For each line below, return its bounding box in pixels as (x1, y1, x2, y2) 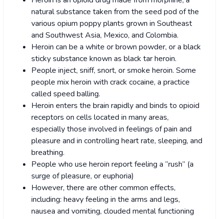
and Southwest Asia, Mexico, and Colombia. (31, 30, 178, 41)
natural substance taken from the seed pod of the (31, 6, 199, 18)
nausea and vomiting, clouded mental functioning (31, 206, 194, 217)
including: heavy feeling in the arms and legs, (31, 194, 180, 205)
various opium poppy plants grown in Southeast (31, 18, 192, 29)
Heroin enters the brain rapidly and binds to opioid (31, 100, 199, 111)
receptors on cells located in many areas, (31, 112, 169, 123)
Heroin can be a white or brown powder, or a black (31, 42, 201, 53)
